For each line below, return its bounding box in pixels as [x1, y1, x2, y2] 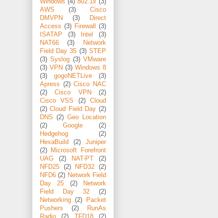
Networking [40, 197, 71, 204]
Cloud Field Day [50, 106, 96, 113]
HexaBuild [40, 139, 69, 146]
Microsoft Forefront [51, 147, 106, 154]
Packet [86, 197, 106, 204]
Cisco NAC [73, 81, 107, 88]
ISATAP [40, 31, 62, 38]
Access [40, 23, 61, 30]
